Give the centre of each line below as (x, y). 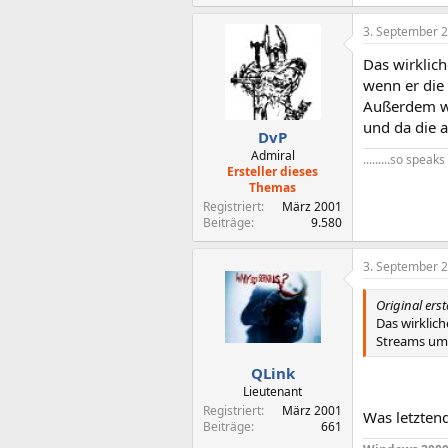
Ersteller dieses (272, 171)
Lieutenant (272, 391)
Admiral (272, 155)
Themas (272, 187)
